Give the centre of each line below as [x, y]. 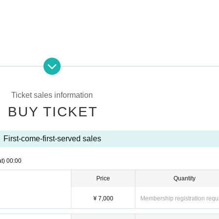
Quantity [185, 179]
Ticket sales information [52, 95]
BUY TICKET [53, 112]
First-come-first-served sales [52, 139]
